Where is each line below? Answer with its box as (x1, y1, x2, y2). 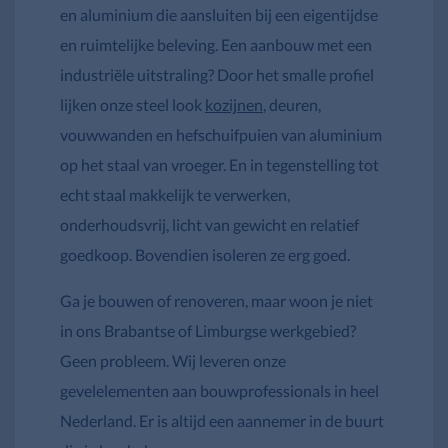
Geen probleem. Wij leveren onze (60, 351, 286, 371)
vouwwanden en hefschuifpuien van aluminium (60, 125, 382, 145)
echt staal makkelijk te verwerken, (60, 185, 290, 205)
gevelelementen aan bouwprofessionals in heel (60, 381, 379, 401)
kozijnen (205, 95, 263, 115)
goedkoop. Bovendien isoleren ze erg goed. (60, 245, 350, 265)
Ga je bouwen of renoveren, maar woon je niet (60, 291, 373, 311)
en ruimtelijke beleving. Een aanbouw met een (60, 35, 372, 55)
